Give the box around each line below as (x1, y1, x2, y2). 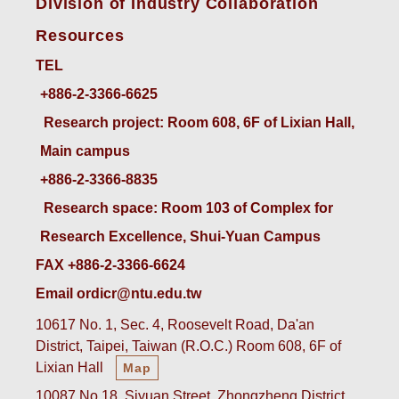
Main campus (40, 142, 130, 159)
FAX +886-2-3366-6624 (36, 256, 185, 273)
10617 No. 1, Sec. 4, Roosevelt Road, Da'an (36, 317, 314, 333)
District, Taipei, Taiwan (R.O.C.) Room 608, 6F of (36, 338, 341, 354)
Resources (36, 26, 125, 45)
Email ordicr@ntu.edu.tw (36, 285, 201, 301)
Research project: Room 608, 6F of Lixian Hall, (40, 114, 358, 130)
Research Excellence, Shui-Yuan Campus (40, 228, 321, 244)
